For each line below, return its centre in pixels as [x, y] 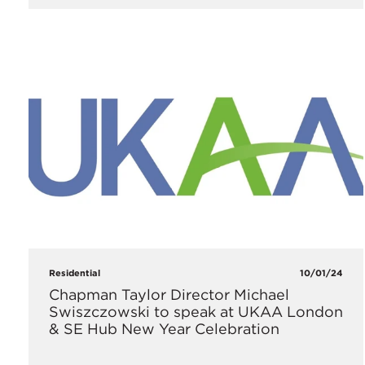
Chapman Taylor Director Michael [169, 294]
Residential [75, 273]
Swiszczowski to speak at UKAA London [196, 311]
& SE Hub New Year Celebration [164, 328]
